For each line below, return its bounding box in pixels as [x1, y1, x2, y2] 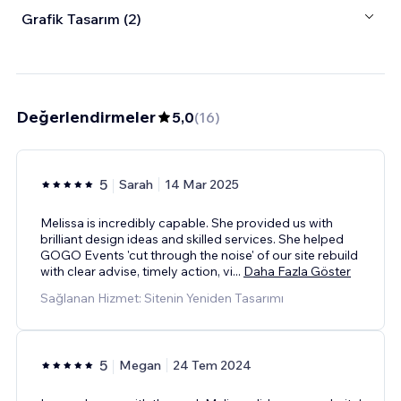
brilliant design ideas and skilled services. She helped [40, 230, 344, 247]
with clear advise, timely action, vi [40, 262, 233, 279]
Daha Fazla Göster [243, 262, 351, 279]
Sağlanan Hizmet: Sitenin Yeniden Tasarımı [40, 289, 284, 306]
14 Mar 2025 [165, 175, 239, 192]
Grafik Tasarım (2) [21, 10, 141, 29]
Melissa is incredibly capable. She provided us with [40, 214, 333, 231]
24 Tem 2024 [173, 356, 252, 373]
